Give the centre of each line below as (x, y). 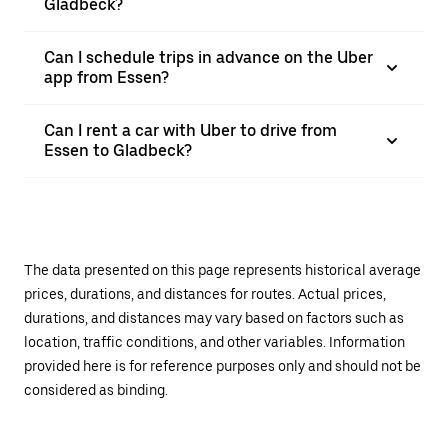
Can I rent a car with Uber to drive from (190, 130)
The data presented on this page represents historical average (222, 270)
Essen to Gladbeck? (118, 150)
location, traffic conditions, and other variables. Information (214, 342)
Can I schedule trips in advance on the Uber (208, 57)
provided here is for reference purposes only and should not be (222, 366)
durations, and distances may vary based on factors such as (214, 318)
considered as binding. (96, 390)
